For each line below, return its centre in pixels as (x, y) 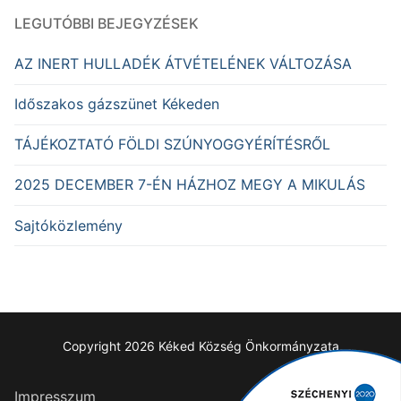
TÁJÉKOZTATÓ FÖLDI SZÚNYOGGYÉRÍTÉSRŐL (172, 145)
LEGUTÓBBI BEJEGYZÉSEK (107, 23)
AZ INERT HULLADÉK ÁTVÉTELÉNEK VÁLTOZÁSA (183, 63)
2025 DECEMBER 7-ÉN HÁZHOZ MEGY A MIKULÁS (190, 185)
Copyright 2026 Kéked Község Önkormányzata (200, 346)
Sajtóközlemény (68, 225)
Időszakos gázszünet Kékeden (117, 104)
